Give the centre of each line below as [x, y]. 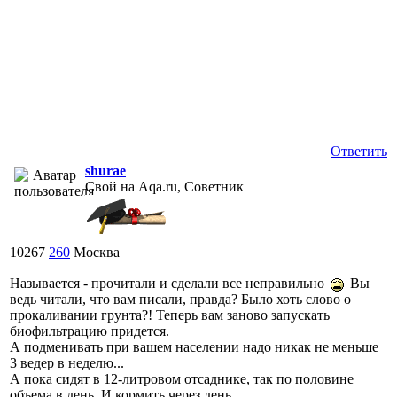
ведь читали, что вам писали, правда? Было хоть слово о [180, 299]
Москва [97, 252]
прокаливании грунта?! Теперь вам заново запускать [170, 315]
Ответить [359, 151]
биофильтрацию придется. [90, 331]
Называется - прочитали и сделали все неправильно [169, 283]
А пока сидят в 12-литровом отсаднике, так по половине [182, 378]
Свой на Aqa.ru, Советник [164, 186]
